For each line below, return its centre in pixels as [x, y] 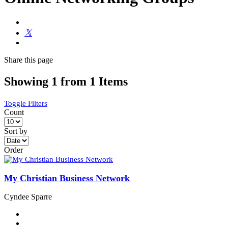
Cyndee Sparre [28, 197]
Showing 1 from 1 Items [66, 82]
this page [39, 60]
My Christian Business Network [67, 178]
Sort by [16, 131]
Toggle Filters [26, 104]
